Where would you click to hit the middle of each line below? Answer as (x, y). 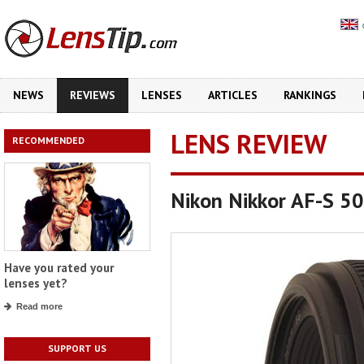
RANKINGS (310, 95)
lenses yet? (36, 284)
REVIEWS (93, 95)
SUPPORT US (77, 349)
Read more (39, 307)
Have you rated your (59, 268)
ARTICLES (233, 95)
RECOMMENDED (48, 140)
